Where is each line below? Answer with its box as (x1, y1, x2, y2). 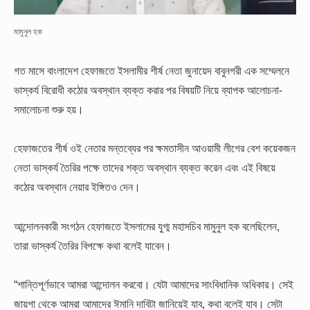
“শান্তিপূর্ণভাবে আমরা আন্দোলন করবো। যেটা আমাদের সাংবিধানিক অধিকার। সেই (14, 277, 293, 291)
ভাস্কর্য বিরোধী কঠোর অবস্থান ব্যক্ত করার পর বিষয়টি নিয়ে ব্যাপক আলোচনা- (14, 83, 282, 96)
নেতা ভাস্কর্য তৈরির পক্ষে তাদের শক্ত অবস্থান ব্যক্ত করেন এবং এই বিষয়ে (14, 161, 275, 174)
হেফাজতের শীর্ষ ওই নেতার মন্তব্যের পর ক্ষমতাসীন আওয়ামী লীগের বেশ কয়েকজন (14, 142, 295, 155)
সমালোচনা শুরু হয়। (14, 102, 84, 116)
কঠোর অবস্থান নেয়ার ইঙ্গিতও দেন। (14, 181, 140, 194)
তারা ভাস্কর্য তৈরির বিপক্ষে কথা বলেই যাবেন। (14, 239, 172, 252)
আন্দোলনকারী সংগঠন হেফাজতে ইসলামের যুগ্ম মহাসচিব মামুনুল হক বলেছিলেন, (14, 219, 280, 232)
